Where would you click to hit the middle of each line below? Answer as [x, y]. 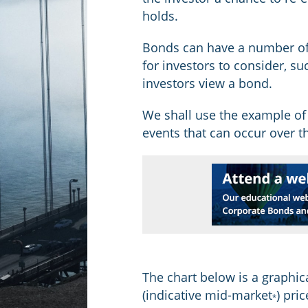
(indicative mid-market [208, 295]
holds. [161, 16]
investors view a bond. [208, 83]
